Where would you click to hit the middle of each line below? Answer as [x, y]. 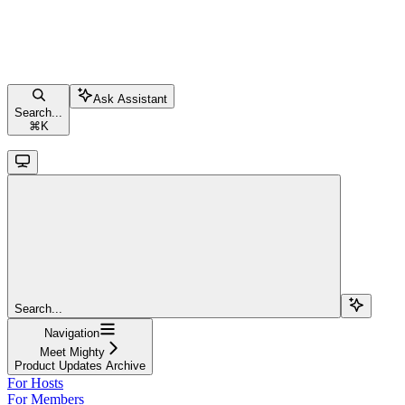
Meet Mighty [72, 352]
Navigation [72, 333]
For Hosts [35, 382]
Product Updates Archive [80, 365]
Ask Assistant [130, 99]
